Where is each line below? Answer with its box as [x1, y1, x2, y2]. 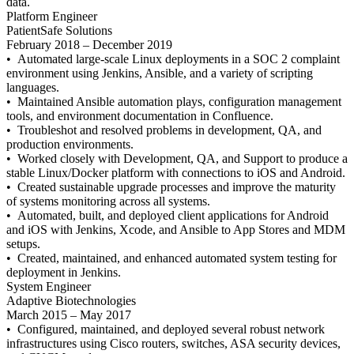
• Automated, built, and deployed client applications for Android [6, 209, 329, 222]
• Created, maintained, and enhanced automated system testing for [6, 251, 337, 265]
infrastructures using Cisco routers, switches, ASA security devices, [6, 337, 341, 350]
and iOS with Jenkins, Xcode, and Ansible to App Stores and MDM [6, 223, 345, 236]
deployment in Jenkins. [6, 265, 121, 279]
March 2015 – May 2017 [6, 308, 131, 322]
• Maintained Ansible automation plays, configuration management [6, 95, 341, 108]
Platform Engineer [6, 9, 97, 23]
